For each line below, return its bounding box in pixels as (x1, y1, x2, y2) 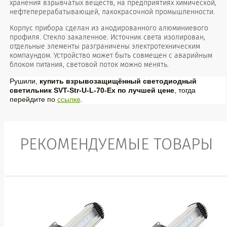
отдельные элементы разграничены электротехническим (9, 42, 200, 51)
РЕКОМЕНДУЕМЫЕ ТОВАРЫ (19, 134, 213, 154)
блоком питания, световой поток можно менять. (9, 60, 169, 69)
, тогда (174, 86, 196, 94)
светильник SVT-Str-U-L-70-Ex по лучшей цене (9, 86, 174, 94)
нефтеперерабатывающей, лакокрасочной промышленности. (9, 7, 215, 16)
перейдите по (9, 95, 57, 103)
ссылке (57, 95, 81, 103)
